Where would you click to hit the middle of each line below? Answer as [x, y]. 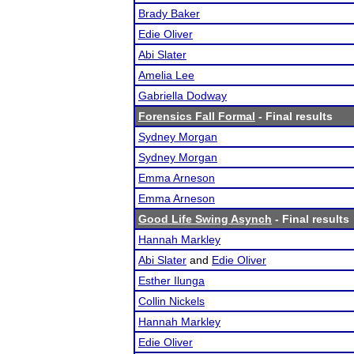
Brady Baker [169, 13]
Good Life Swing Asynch [205, 219]
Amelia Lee [166, 75]
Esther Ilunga [171, 281]
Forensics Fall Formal [197, 116]
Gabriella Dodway [183, 96]
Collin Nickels [171, 301]
